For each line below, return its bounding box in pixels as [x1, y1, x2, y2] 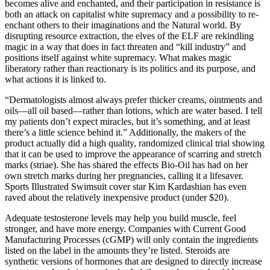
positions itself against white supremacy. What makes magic [5, 52, 231, 63]
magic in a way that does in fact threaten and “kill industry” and [5, 42, 246, 52]
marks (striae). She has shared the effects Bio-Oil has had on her [5, 160, 248, 171]
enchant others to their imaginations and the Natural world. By [5, 20, 241, 31]
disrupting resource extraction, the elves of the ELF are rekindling [5, 31, 254, 42]
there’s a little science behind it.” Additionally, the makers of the [5, 127, 246, 138]
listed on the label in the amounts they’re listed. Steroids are [5, 245, 230, 256]
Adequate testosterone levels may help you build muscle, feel [5, 213, 236, 224]
